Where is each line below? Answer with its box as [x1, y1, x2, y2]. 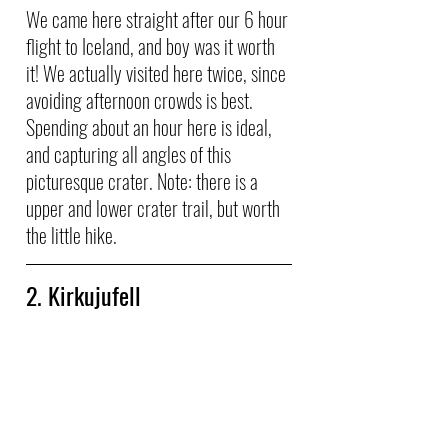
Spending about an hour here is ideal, [26, 112, 276, 143]
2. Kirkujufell [26, 277, 147, 314]
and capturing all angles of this [26, 139, 235, 170]
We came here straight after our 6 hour [26, 4, 292, 35]
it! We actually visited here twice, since [26, 58, 290, 89]
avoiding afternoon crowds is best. [26, 85, 257, 116]
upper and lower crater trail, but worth [26, 193, 284, 224]
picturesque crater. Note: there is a [26, 166, 262, 197]
